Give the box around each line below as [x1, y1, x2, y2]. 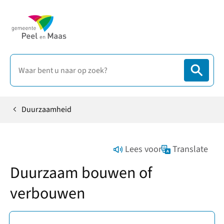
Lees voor [124, 143, 161, 156]
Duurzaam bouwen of [10, 161, 152, 184]
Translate [172, 143, 208, 156]
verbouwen [10, 181, 85, 205]
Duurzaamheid [21, 104, 71, 115]
